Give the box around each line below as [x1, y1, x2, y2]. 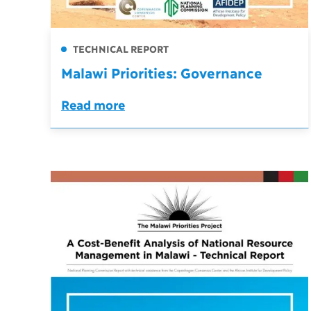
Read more [61, 96, 125, 112]
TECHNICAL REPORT [70, 42, 169, 55]
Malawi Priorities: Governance [61, 64, 262, 81]
